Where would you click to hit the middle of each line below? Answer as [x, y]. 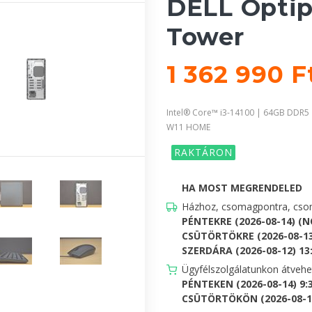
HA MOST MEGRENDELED [242, 187]
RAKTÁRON [203, 152]
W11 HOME [188, 127]
